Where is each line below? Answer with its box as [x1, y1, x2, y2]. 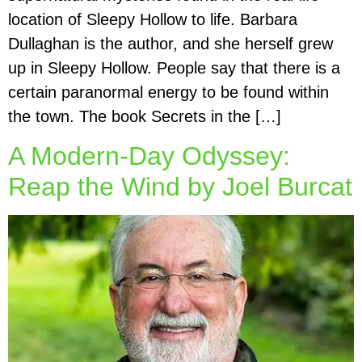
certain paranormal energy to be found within [8, 83, 329, 102]
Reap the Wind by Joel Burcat [8, 171, 352, 201]
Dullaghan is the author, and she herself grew [8, 35, 333, 53]
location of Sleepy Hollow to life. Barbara [8, 11, 297, 29]
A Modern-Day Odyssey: [8, 141, 290, 170]
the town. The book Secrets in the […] [8, 107, 281, 126]
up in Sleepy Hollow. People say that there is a [8, 59, 340, 78]
